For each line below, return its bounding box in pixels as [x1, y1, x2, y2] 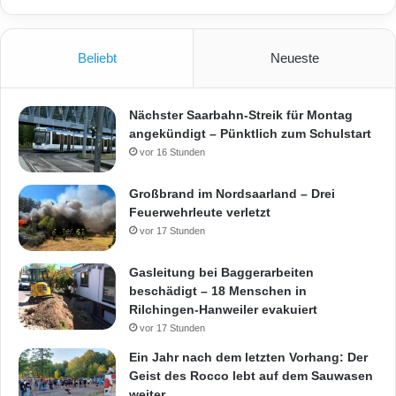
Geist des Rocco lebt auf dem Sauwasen [129, 368, 373, 383]
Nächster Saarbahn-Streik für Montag [129, 107, 353, 122]
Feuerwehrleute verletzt [129, 204, 270, 219]
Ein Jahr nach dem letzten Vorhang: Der [129, 349, 368, 364]
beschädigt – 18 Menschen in [129, 283, 307, 298]
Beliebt [77, 49, 117, 65]
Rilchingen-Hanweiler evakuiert [129, 301, 317, 316]
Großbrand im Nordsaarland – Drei [129, 186, 335, 201]
